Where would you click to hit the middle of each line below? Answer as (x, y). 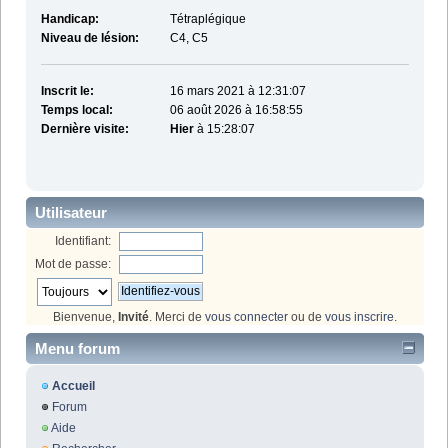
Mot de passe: (73, 263)
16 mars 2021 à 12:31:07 (237, 91)
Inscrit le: (67, 91)
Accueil (73, 386)
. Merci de (177, 316)
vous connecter (246, 316)
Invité (133, 316)
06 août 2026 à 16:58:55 (236, 110)
